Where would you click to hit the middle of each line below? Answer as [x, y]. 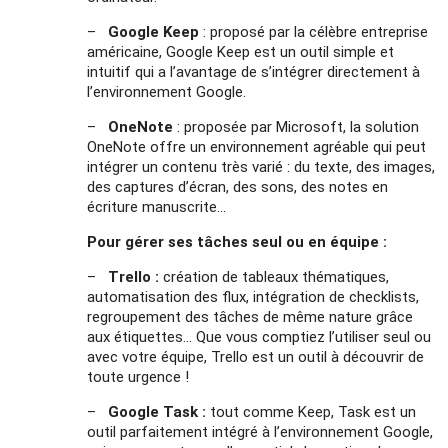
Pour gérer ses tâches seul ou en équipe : [237, 241]
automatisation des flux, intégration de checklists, [253, 296]
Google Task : [159, 411]
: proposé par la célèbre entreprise [316, 31]
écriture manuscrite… [157, 206]
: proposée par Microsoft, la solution [296, 126]
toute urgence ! [138, 376]
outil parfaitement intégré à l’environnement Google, [260, 431]
